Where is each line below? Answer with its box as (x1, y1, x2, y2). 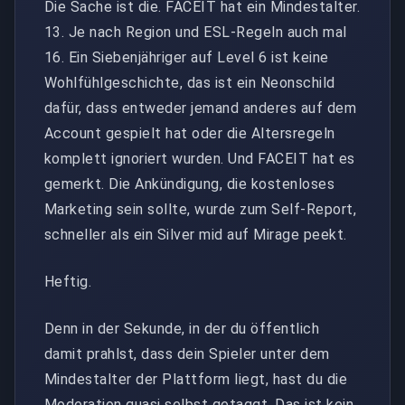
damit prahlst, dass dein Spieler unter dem (44, 344, 330, 363)
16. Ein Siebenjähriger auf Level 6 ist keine (44, 48, 329, 66)
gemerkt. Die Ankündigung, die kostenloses (44, 174, 335, 193)
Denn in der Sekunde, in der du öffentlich (44, 319, 320, 337)
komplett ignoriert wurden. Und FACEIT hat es (44, 149, 355, 167)
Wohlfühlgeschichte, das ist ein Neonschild (44, 73, 335, 91)
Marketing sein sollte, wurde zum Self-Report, (44, 200, 357, 218)
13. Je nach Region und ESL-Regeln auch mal (44, 23, 347, 41)
